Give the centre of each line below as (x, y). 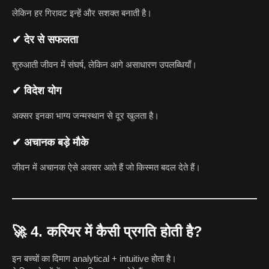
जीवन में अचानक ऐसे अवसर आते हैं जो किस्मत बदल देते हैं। (106, 167)
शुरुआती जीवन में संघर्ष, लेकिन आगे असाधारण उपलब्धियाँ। (104, 64)
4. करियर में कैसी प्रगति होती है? (116, 231)
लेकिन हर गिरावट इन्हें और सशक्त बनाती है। (82, 13)
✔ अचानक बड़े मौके (50, 142)
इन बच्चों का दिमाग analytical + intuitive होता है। (94, 258)
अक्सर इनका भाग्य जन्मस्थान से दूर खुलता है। (86, 116)
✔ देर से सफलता (45, 39)
